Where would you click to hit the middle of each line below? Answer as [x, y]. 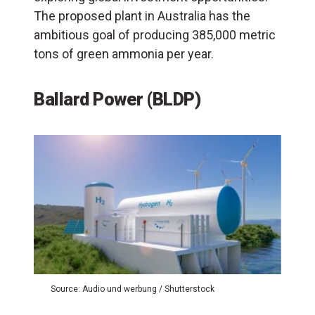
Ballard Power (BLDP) [117, 99]
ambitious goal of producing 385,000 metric [155, 34]
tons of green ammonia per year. [124, 53]
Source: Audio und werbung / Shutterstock [133, 289]
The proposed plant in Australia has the [142, 15]
